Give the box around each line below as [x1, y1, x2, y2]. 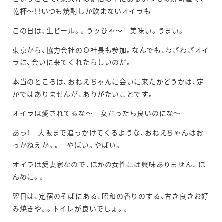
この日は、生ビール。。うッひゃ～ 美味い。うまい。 [12, 26, 185, 35]
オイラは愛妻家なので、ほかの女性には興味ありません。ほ [12, 160, 206, 169]
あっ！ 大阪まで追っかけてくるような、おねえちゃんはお [12, 128, 204, 137]
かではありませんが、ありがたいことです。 [12, 90, 154, 99]
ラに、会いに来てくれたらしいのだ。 [12, 58, 132, 67]
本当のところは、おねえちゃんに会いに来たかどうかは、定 [12, 77, 204, 86]
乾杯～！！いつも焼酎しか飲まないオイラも [12, 7, 151, 16]
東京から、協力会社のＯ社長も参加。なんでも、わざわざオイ [12, 46, 210, 55]
